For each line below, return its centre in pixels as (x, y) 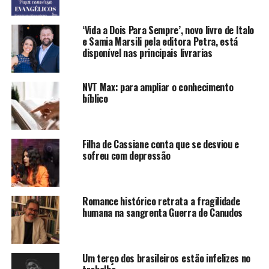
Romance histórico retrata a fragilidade (161, 201)
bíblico (95, 98)
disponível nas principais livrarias (147, 53)
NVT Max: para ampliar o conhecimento (158, 87)
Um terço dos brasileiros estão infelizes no (166, 258)
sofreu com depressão (126, 155)
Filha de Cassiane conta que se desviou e (161, 144)
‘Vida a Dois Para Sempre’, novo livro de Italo (168, 30)
